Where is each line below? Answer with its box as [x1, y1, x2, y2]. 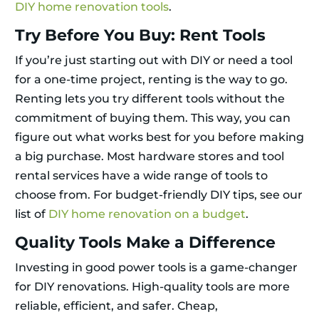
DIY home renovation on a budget [48, 207, 246, 221]
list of [15, 207, 48, 221]
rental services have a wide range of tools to [15, 169, 268, 183]
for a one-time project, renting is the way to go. [15, 73, 288, 87]
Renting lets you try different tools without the [15, 92, 285, 106]
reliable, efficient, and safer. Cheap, [15, 299, 218, 313]
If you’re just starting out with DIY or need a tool [15, 53, 293, 68]
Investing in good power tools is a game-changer [15, 261, 298, 275]
